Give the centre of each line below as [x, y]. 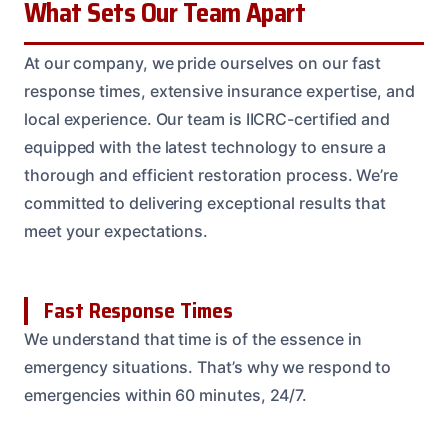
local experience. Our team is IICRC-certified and [207, 118]
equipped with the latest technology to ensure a [205, 146]
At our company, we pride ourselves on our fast [203, 62]
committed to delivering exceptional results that [205, 202]
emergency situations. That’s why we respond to [208, 366]
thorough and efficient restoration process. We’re [211, 174]
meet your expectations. [116, 230]
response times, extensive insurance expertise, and [220, 90]
